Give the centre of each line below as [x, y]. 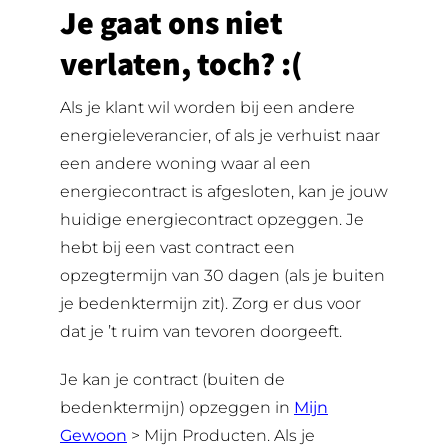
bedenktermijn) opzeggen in [176, 407]
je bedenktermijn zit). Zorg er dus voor [210, 303]
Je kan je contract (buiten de [172, 379]
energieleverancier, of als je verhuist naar [219, 135]
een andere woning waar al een [185, 163]
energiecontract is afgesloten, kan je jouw [223, 191]
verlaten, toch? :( [181, 63]
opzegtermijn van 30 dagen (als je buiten [222, 275]
